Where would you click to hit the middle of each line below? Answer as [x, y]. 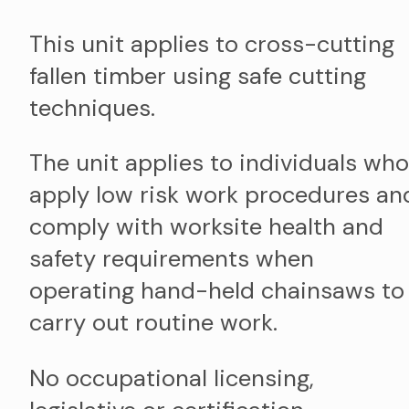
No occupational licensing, [172, 378]
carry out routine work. [153, 323]
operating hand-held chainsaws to [217, 291]
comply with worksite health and [206, 227]
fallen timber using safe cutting [198, 76]
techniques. [92, 108]
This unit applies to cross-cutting [212, 44]
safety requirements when [172, 259]
